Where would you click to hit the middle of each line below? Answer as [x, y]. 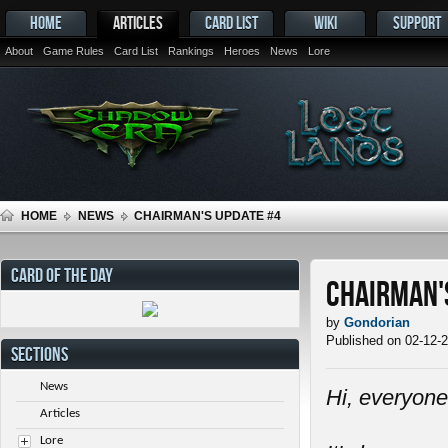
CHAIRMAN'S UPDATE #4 [207, 216]
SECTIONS [39, 353]
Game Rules [73, 51]
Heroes [242, 51]
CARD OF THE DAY [62, 274]
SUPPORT [417, 22]
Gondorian [377, 322]
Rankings [191, 51]
